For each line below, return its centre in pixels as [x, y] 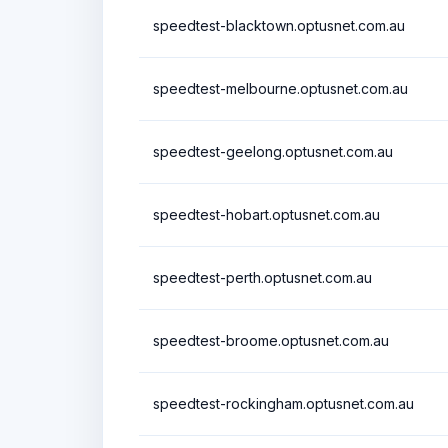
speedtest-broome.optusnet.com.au [271, 340]
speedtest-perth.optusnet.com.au [262, 277]
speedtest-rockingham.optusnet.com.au [283, 403]
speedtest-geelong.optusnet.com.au [273, 151]
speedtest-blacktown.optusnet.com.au [279, 25]
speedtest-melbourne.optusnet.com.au [280, 88]
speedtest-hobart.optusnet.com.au [266, 214]
